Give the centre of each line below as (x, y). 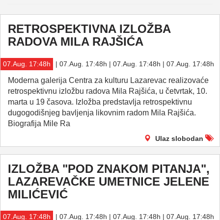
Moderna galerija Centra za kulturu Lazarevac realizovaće (108, 80)
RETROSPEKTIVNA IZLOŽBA (89, 29)
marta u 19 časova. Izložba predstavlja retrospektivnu (100, 102)
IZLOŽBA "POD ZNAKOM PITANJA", (109, 169)
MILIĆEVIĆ (38, 194)
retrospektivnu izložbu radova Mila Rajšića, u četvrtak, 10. (108, 91)
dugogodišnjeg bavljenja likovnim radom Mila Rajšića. (102, 113)
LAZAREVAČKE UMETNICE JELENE (109, 181)
